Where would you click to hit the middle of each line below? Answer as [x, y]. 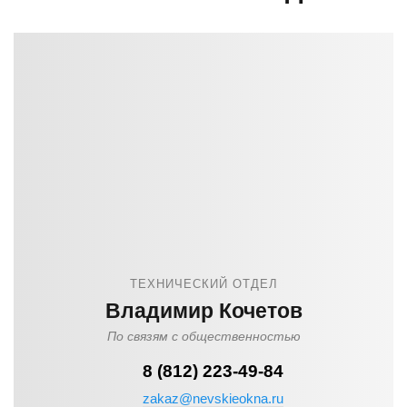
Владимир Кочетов [203, 311]
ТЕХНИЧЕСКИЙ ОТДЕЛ [203, 284]
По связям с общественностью [203, 336]
